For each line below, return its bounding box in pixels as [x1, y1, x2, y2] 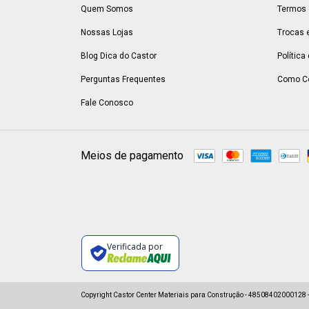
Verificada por [106, 241, 163, 253]
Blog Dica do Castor [81, 50, 157, 61]
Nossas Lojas [81, 27, 133, 37]
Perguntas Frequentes [81, 74, 166, 84]
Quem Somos [81, 3, 133, 14]
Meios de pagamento [81, 149, 183, 163]
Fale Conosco [81, 97, 133, 108]
